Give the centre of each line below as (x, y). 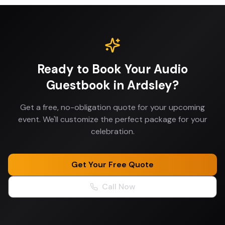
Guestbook (78, 85)
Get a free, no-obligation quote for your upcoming (113, 107)
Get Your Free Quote (113, 164)
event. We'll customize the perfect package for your (113, 119)
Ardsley (150, 85)
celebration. (113, 131)
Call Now (119, 187)
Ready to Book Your (95, 69)
